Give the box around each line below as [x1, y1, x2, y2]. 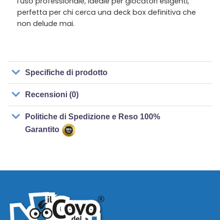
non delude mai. [17, 18, 75, 28]
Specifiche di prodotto [25, 68, 108, 77]
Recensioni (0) [25, 90, 79, 99]
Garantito [25, 125, 62, 134]
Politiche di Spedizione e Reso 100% [25, 112, 161, 121]
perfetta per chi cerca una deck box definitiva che [17, 7, 196, 17]
